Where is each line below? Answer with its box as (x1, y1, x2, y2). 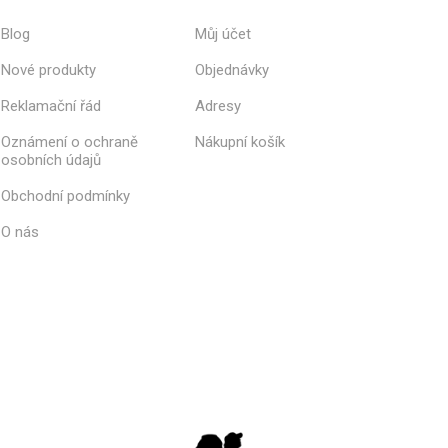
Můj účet (195, 24, 252, 43)
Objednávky (195, 60, 270, 79)
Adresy (195, 96, 242, 115)
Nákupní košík (195, 132, 286, 151)
